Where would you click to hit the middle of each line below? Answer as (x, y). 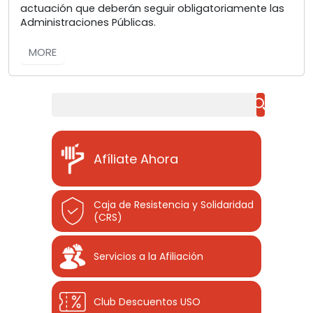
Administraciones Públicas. (88, 23)
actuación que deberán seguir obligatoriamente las (152, 9)
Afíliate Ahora (136, 159)
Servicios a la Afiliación (148, 257)
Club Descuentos (137, 302)
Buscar (68, 100)
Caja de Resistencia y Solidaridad (174, 205)
